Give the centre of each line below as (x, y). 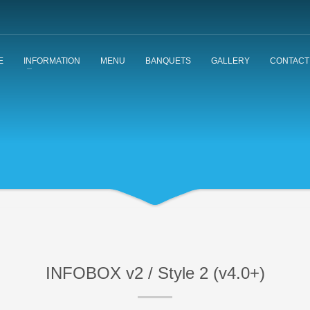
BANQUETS (168, 61)
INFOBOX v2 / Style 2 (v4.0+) (155, 273)
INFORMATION (52, 61)
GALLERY (230, 61)
